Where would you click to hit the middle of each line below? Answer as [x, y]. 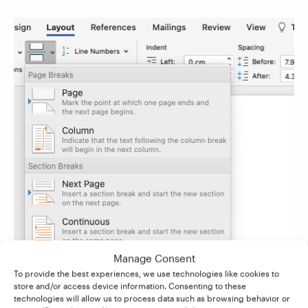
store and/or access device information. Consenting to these [130, 286]
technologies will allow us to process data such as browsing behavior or [152, 298]
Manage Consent [154, 258]
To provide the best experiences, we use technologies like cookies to [146, 273]
